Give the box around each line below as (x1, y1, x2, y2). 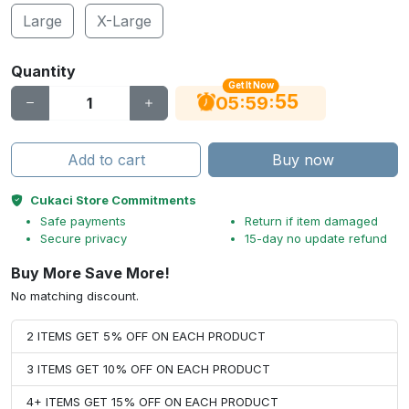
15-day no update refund (245, 231, 387, 246)
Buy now (272, 151, 334, 169)
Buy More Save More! (11, 264, 170, 282)
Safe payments (40, 214, 126, 228)
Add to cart (67, 151, 145, 169)
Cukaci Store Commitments (30, 193, 196, 207)
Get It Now (227, 80, 274, 91)
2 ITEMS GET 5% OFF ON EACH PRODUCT (26, 329, 266, 343)
